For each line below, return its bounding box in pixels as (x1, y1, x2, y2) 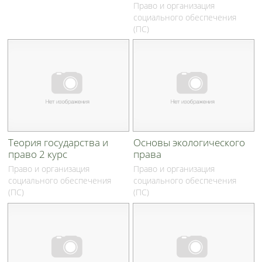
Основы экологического (133, 136, 246, 150)
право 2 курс (8, 147, 68, 161)
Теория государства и (8, 136, 109, 150)
